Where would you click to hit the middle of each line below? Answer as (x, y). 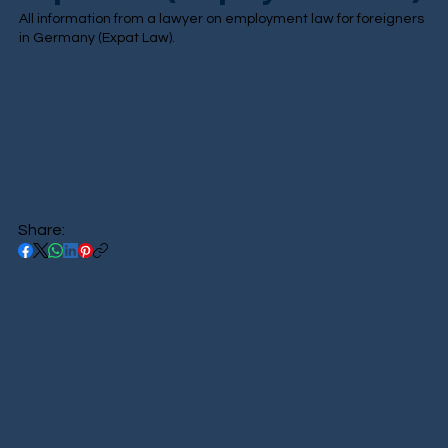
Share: (41, 230)
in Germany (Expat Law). (97, 38)
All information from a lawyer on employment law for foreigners (222, 19)
